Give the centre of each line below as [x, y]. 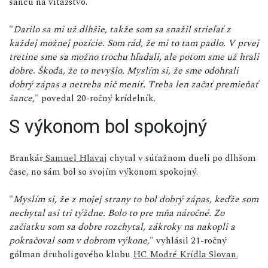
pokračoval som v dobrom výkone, [79, 240]
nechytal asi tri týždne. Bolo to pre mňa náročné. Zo [117, 213]
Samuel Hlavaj [75, 158]
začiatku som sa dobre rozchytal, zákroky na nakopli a [122, 226]
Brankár [26, 158]
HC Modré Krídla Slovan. [185, 254]
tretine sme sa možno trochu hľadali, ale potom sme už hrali [134, 57]
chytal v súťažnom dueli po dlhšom [182, 158]
